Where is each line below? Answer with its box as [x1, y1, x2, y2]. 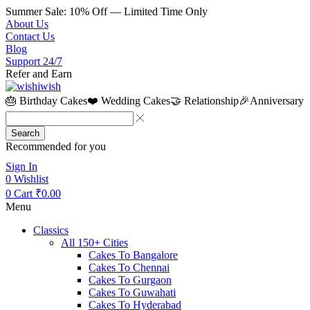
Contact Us [6, 30, 55, 42]
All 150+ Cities [61, 237, 128, 249]
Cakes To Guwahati [89, 286, 176, 299]
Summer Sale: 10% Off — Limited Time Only [6, 6, 208, 17]
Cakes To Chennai [89, 262, 170, 274]
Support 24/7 [6, 55, 62, 67]
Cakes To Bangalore [89, 249, 178, 262]
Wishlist [14, 173, 48, 185]
